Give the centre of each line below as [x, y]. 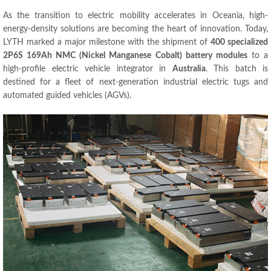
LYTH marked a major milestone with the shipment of [107, 42]
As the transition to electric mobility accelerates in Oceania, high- [135, 16]
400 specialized [239, 42]
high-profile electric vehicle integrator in [88, 69]
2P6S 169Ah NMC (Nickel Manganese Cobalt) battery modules [125, 56]
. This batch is [237, 69]
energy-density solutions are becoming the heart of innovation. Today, [135, 29]
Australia [189, 69]
